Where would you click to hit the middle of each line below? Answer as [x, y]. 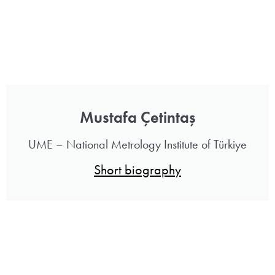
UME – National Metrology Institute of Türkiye [137, 144]
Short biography [137, 169]
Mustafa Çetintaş [137, 117]
